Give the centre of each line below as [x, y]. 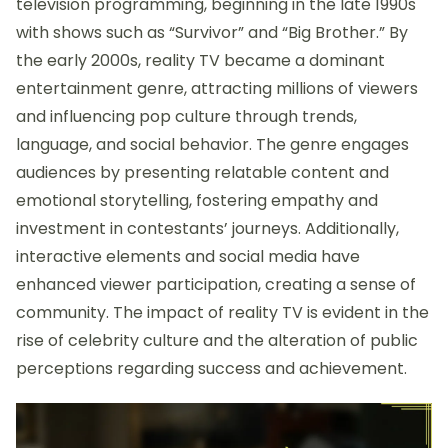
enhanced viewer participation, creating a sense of [216, 285]
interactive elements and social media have [188, 257]
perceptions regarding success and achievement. [211, 369]
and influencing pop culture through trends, [186, 117]
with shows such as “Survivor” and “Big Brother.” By [212, 33]
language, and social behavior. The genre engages [212, 145]
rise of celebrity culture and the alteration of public [217, 341]
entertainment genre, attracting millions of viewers [217, 89]
